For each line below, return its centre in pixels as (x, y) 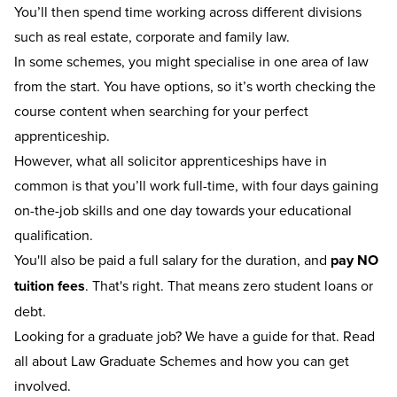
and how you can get (283, 361)
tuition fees (50, 286)
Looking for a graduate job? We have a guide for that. (179, 336)
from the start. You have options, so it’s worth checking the (195, 86)
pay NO (354, 261)
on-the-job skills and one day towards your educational (183, 210)
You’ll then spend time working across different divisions (188, 12)
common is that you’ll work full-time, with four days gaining (196, 186)
